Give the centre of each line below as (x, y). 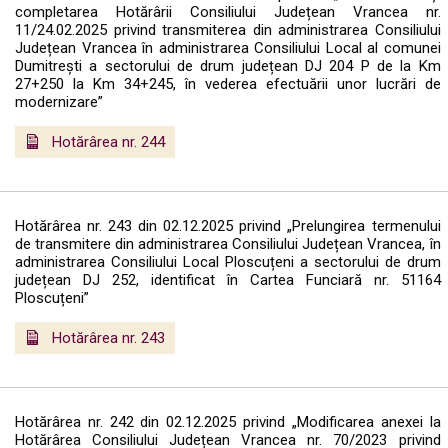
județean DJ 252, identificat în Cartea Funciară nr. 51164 (228, 279)
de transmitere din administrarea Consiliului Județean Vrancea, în (228, 243)
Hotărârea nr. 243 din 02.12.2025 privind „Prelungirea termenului (228, 225)
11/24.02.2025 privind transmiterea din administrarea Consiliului (228, 29)
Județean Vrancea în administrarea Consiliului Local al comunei (228, 47)
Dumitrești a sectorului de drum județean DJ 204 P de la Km (228, 65)
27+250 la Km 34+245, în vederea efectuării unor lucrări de (228, 83)
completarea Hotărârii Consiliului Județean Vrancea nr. (228, 11)
